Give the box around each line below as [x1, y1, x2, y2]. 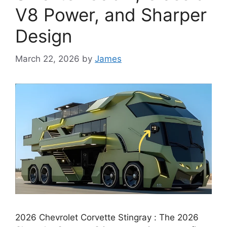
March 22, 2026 [15, 53, 80, 64]
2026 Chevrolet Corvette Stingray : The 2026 [15, 212, 199, 222]
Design [15, 25, 72, 47]
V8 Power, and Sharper [15, 4, 207, 25]
